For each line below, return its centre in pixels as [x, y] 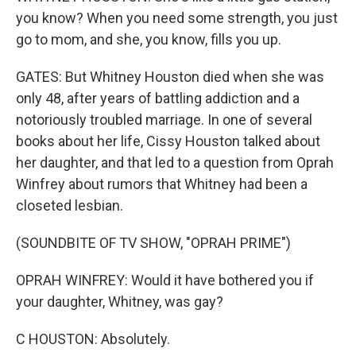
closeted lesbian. [70, 205]
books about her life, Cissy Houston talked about [168, 141]
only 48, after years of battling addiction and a [158, 98]
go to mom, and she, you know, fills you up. [149, 39]
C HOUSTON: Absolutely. [93, 339]
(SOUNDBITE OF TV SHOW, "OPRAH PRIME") [153, 243]
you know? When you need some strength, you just [177, 18]
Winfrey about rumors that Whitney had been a [162, 184]
